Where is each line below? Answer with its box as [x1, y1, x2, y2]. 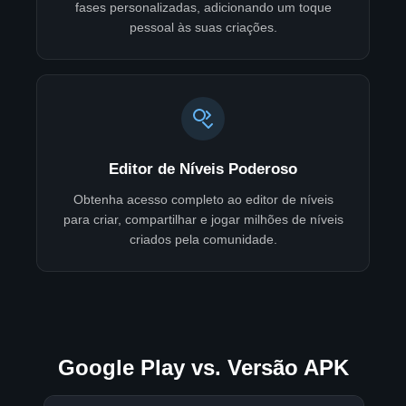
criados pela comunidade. [129, 232, 277, 247]
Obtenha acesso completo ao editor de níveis [72, 192, 333, 208]
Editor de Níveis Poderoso [109, 160, 297, 179]
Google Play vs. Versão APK [57, 355, 349, 381]
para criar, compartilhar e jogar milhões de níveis [63, 212, 343, 227]
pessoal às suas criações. [129, 20, 277, 35]
